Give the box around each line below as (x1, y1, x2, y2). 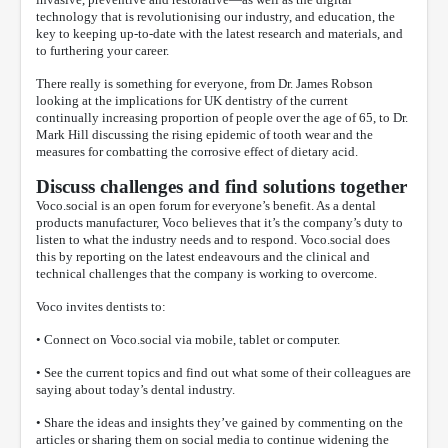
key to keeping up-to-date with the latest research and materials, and (36, 26, 403, 42)
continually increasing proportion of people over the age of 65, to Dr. (36, 110, 408, 126)
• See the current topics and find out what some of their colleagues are (36, 365, 411, 381)
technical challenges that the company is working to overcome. (36, 266, 377, 282)
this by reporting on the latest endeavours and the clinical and (36, 249, 370, 265)
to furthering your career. (36, 43, 169, 59)
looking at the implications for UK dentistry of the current (36, 93, 348, 109)
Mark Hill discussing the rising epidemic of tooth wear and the (36, 127, 373, 143)
